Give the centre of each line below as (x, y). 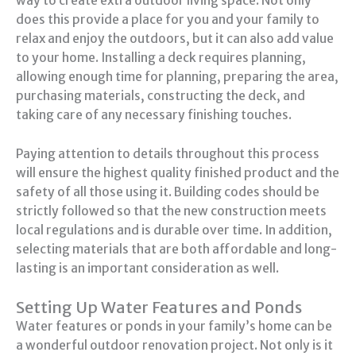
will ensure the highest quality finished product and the (178, 172)
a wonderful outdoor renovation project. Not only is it (174, 346)
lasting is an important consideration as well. (147, 268)
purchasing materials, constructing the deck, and (161, 95)
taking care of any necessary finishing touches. (154, 114)
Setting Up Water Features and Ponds (159, 308)
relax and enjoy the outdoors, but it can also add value (175, 38)
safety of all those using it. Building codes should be (168, 192)
